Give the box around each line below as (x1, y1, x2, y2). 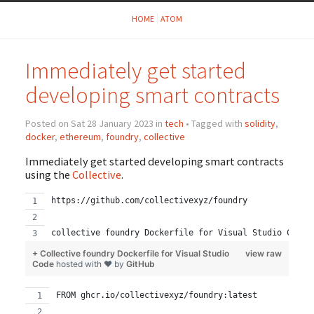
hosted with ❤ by (55, 259, 126, 270)
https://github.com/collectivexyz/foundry (50, 196, 247, 206)
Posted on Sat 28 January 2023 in (25, 116, 165, 130)
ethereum (59, 130, 101, 143)
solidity (244, 116, 275, 130)
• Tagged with (183, 116, 245, 130)
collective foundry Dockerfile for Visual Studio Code (50, 228, 306, 238)
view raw (245, 248, 282, 259)
